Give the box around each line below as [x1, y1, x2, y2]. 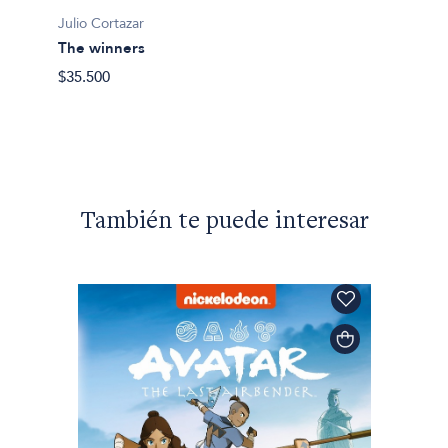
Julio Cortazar [57, 13, 144, 33]
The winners [57, 37, 145, 58]
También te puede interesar [79, 210, 369, 236]
